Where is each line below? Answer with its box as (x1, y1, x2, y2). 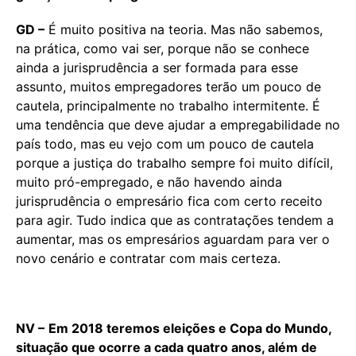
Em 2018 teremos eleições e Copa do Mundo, (48, 319, 331, 336)
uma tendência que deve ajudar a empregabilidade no (16, 116, 340, 133)
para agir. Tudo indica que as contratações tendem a (16, 211, 334, 228)
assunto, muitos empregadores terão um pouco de (16, 78, 321, 95)
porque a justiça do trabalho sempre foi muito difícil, (16, 154, 333, 171)
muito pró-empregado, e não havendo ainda (16, 173, 282, 190)
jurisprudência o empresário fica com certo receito (16, 192, 323, 209)
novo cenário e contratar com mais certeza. (16, 250, 281, 266)
